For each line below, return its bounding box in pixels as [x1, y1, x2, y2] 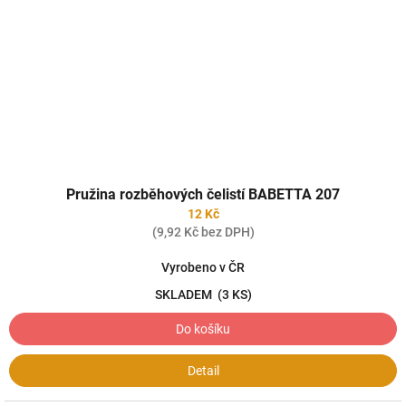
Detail [187, 363, 219, 378]
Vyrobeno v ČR [161, 260, 245, 275]
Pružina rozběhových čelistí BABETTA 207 [66, 186, 340, 203]
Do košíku [176, 322, 230, 336]
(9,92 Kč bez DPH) [151, 225, 255, 239]
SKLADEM [154, 287, 217, 302]
